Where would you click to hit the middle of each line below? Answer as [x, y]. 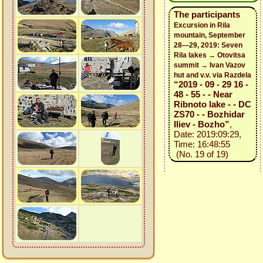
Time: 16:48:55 [202, 144]
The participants [207, 14]
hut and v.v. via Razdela [212, 75]
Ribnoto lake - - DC [212, 104]
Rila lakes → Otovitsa [209, 55]
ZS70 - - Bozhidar [209, 114]
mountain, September [209, 35]
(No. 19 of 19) [201, 154]
